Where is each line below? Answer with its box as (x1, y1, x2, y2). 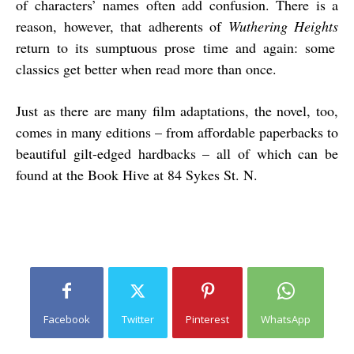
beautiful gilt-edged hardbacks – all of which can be (16, 144, 338, 164)
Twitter (122, 312, 154, 327)
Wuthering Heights (228, 17, 338, 36)
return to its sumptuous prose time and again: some (16, 38, 335, 58)
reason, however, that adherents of (16, 17, 228, 36)
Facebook (43, 312, 90, 327)
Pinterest (186, 312, 229, 327)
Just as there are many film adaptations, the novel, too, (16, 101, 338, 121)
